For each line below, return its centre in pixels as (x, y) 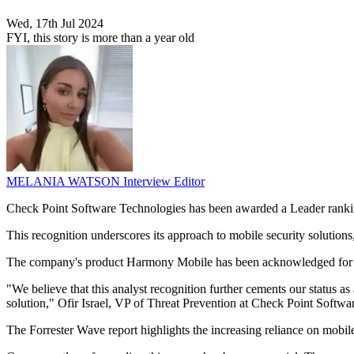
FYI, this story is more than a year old (100, 38)
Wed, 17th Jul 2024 (55, 24)
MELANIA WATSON (65, 182)
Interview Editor (164, 182)
